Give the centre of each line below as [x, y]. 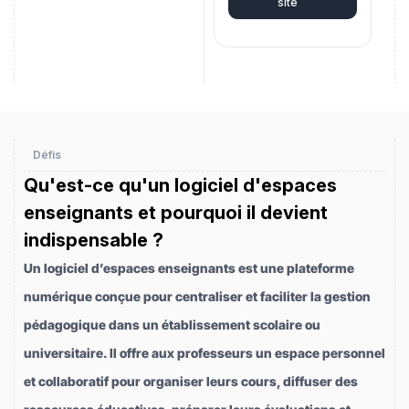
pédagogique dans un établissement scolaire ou [172, 325]
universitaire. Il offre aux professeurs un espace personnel [204, 353]
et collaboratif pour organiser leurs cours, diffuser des [191, 381]
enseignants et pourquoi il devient [176, 213]
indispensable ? [94, 240]
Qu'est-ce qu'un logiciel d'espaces [180, 185]
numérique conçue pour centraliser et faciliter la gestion [197, 296]
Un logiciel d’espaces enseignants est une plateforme [189, 268]
